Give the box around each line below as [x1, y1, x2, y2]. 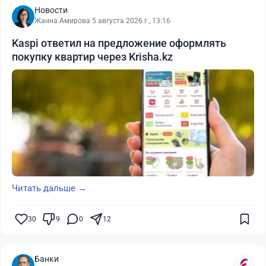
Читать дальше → [12, 183, 87, 194]
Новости [34, 5, 68, 15]
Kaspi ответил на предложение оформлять [12, 37, 226, 49]
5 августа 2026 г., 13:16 [92, 17, 170, 25]
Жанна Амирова [34, 17, 90, 25]
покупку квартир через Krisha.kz [12, 50, 173, 63]
